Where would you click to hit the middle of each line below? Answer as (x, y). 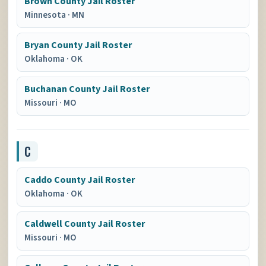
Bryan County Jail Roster (78, 45)
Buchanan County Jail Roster (87, 89)
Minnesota (46, 15)
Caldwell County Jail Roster (85, 224)
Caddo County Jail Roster (80, 180)
